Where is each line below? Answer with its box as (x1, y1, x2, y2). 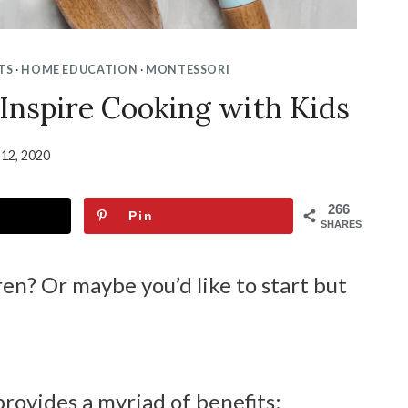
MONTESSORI (146, 62, 230, 76)
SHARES (321, 219, 362, 230)
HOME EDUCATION (21, 62, 138, 76)
